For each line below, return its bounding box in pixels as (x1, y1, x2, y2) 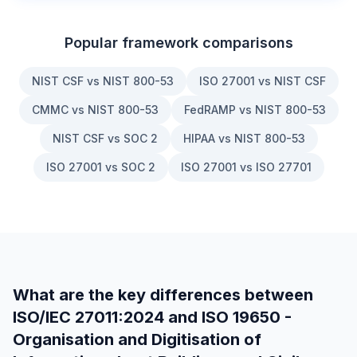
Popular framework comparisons (64, 34, 293, 51)
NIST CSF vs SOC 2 (52, 131, 158, 145)
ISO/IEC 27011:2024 (13, 308, 164, 327)
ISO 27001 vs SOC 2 (45, 160, 155, 174)
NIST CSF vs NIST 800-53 (31, 74, 174, 88)
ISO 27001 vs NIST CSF (198, 74, 326, 88)
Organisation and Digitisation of (13, 330, 261, 349)
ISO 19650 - (202, 308, 292, 327)
